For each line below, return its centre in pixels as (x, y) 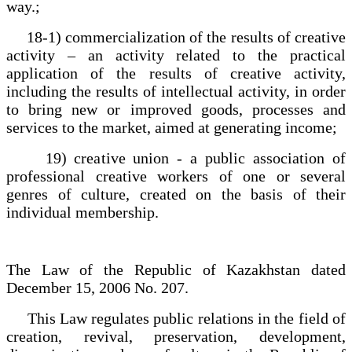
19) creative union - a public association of (176, 158)
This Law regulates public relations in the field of (176, 318)
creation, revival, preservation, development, (176, 336)
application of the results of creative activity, (176, 73)
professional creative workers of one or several (176, 176)
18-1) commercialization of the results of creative (176, 37)
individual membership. (82, 212)
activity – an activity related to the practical (176, 55)
